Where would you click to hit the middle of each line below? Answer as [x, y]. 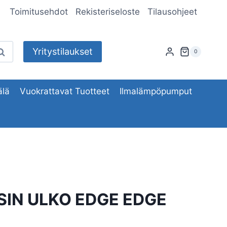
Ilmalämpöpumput [156, 91]
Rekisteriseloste [108, 12]
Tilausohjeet [173, 12]
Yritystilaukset [63, 52]
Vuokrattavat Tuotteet [65, 91]
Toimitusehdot [39, 12]
